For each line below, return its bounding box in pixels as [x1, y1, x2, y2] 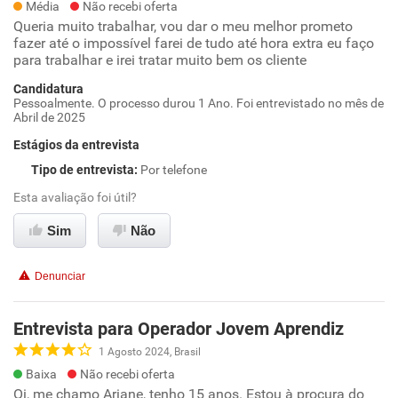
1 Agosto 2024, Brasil [99, 345, 201, 358]
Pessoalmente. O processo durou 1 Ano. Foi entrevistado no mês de [13, 96, 384, 110]
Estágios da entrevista [13, 138, 139, 152]
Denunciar [35, 270, 85, 283]
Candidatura [13, 82, 84, 96]
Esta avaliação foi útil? [13, 190, 137, 204]
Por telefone [140, 163, 207, 177]
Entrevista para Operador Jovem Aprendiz [13, 318, 344, 339]
